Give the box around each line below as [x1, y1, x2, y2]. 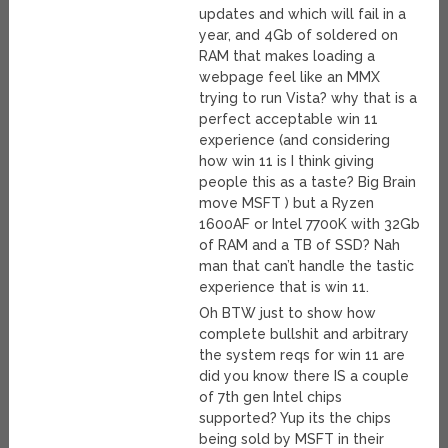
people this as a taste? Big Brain [199, 174, 417, 191]
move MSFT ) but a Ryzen [199, 195, 375, 212]
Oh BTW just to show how [199, 305, 377, 322]
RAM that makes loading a [199, 48, 376, 65]
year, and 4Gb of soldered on [199, 27, 399, 44]
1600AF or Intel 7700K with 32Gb [199, 216, 421, 233]
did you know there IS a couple [199, 368, 410, 385]
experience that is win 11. [199, 279, 370, 296]
